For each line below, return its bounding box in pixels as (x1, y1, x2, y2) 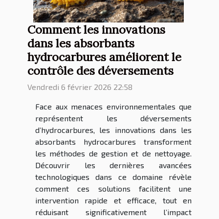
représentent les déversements (35, 113, 192, 123)
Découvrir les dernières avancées (35, 160, 192, 170)
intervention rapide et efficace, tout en (35, 196, 192, 205)
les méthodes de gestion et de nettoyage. (35, 149, 192, 158)
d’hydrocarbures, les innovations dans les (35, 125, 192, 135)
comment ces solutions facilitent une (35, 184, 192, 194)
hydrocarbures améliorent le (27, 49, 181, 65)
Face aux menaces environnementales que (35, 102, 192, 111)
